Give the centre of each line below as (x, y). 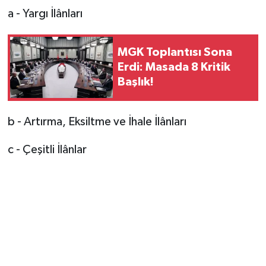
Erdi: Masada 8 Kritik (174, 67)
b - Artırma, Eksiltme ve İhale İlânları (97, 121)
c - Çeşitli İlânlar (47, 149)
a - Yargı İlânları (45, 13)
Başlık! (136, 82)
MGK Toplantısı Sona (175, 52)
